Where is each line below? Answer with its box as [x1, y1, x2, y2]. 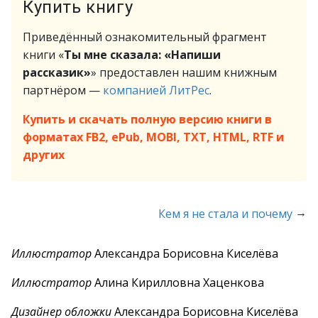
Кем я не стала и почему [158, 206, 292, 221]
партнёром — [23, 82, 103, 98]
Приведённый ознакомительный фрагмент [23, 29, 267, 45]
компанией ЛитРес [103, 82, 209, 98]
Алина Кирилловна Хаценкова [92, 275, 264, 290]
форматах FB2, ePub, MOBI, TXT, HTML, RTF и [23, 129, 284, 145]
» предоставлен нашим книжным [91, 65, 277, 80]
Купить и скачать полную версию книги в [23, 111, 272, 127]
